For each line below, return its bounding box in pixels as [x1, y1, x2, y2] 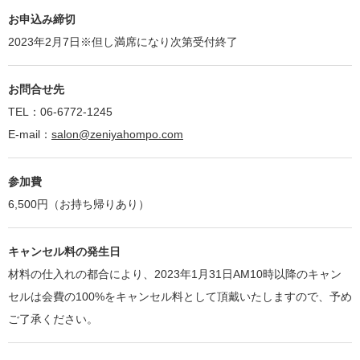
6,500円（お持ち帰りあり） [8, 197, 149, 211]
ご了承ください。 [8, 312, 98, 325]
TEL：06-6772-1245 [8, 104, 112, 118]
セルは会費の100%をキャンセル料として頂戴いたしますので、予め [8, 289, 352, 303]
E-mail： [8, 127, 51, 141]
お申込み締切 [8, 12, 76, 26]
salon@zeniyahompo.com [51, 127, 183, 141]
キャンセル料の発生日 [8, 244, 121, 258]
